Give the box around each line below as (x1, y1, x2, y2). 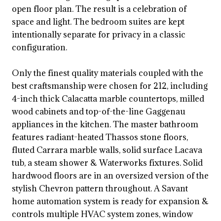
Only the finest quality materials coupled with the (12, 68, 203, 79)
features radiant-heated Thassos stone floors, (12, 132, 188, 143)
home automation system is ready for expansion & (12, 196, 209, 207)
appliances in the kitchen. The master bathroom (12, 119, 198, 130)
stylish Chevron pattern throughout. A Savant (12, 183, 188, 194)
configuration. (12, 42, 67, 53)
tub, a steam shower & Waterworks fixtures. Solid (12, 157, 203, 169)
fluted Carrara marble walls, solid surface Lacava (12, 145, 202, 156)
